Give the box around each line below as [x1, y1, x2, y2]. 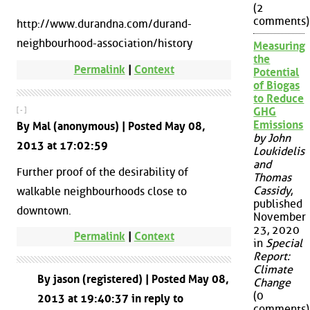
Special [266, 237, 303, 250]
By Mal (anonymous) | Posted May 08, [17, 120, 206, 134]
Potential [253, 66, 300, 80]
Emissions [253, 118, 304, 132]
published [253, 197, 303, 211]
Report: [253, 250, 291, 264]
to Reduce [253, 92, 304, 106]
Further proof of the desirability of [17, 165, 188, 179]
